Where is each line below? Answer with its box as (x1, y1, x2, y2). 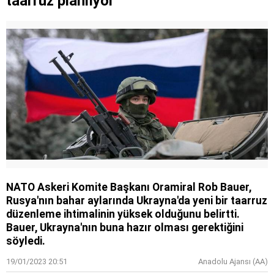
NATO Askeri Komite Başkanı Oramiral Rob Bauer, (6, 180, 251, 193)
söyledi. (6, 234, 45, 247)
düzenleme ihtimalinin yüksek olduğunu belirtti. (6, 207, 240, 220)
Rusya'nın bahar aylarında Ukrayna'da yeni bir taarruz (6, 194, 267, 207)
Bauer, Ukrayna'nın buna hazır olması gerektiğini (6, 221, 243, 234)
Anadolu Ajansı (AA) (198, 256, 268, 266)
